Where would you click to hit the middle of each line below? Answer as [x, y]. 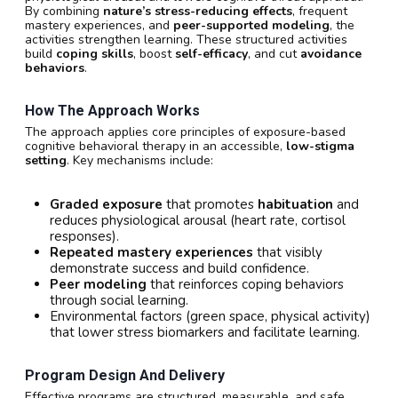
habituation [295, 204]
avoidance [331, 53]
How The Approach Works [112, 110]
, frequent [320, 11]
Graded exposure [106, 204]
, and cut [274, 53]
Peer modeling [98, 284]
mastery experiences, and [99, 25]
